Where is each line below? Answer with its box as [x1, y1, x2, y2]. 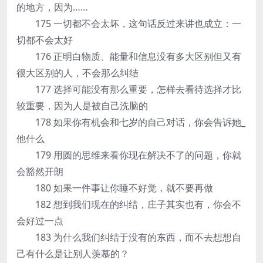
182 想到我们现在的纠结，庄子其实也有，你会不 [16, 198, 241, 211]
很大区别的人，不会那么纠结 [16, 66, 139, 79]
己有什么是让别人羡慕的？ [16, 247, 129, 260]
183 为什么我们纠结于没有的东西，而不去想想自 [16, 231, 241, 244]
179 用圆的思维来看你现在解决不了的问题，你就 [16, 149, 241, 161]
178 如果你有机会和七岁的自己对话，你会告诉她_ [16, 116, 245, 129]
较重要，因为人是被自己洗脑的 [16, 99, 148, 112]
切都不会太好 [16, 33, 73, 46]
